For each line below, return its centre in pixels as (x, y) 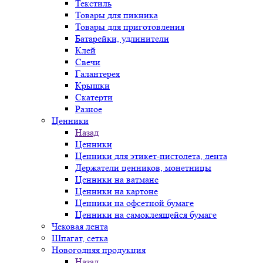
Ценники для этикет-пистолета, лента (151, 156)
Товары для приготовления (130, 27)
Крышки (92, 85)
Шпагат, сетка (80, 238)
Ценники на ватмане (117, 179)
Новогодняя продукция (99, 250)
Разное (89, 109)
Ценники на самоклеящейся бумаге (146, 215)
